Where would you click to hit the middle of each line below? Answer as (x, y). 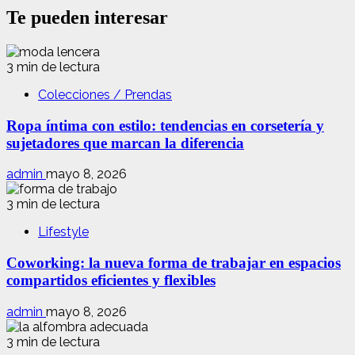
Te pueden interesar (87, 17)
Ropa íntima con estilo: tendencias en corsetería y (165, 125)
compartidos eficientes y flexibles (111, 281)
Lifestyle (63, 232)
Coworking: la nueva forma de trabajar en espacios (174, 263)
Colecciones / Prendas (105, 94)
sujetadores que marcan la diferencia (125, 143)
